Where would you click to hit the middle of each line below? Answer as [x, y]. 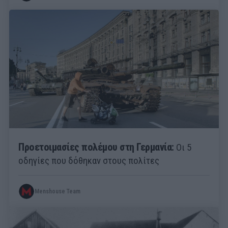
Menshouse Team [58, 192]
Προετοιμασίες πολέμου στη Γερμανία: [96, 148]
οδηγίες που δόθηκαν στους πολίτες [89, 161]
